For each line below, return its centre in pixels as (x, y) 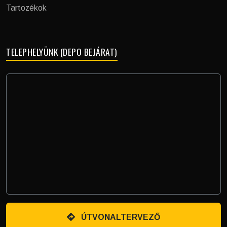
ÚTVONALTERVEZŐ (121, 217)
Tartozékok (26, 8)
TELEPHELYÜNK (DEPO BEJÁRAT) (62, 52)
